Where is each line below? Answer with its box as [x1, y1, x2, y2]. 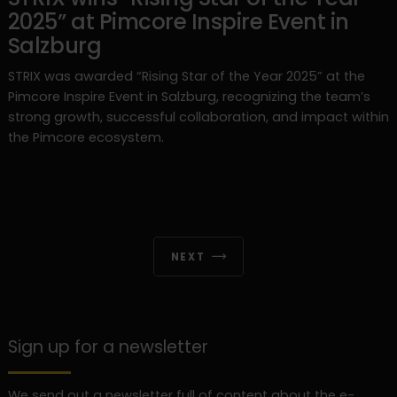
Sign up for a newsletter [7, 335, 208, 360]
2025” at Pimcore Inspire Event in [7, 6, 349, 36]
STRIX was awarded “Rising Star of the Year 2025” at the [7, 66, 365, 85]
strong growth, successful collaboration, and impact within [7, 107, 389, 126]
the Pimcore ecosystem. [7, 128, 164, 146]
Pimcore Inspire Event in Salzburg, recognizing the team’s [7, 87, 370, 105]
